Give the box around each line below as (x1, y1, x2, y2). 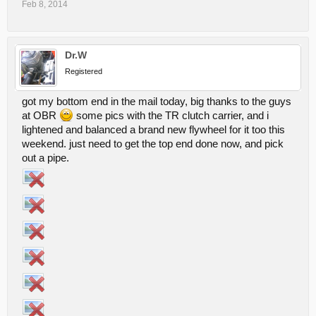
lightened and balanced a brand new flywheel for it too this (22, 123, 285, 135)
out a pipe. (22, 152, 69, 164)
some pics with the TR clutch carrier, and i (73, 109, 269, 121)
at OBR (22, 109, 59, 121)
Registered (65, 66, 102, 75)
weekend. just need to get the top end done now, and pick (22, 138, 284, 150)
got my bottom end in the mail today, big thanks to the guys (22, 95, 291, 107)
